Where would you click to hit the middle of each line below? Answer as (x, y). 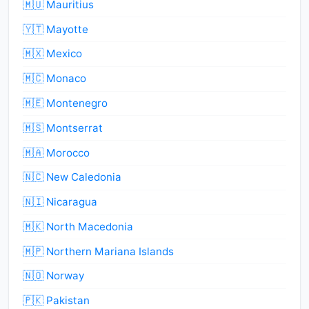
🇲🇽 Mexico (52, 54)
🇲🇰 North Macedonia (78, 226)
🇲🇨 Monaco (54, 79)
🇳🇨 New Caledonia (72, 177)
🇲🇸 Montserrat (63, 128)
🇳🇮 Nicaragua (60, 202)
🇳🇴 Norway (53, 276)
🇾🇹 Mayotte (56, 29)
